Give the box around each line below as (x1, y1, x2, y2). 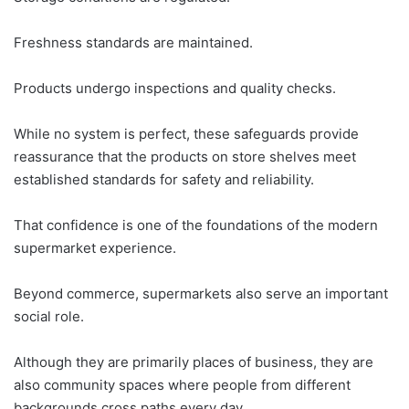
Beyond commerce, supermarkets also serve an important (14, 285, 388, 302)
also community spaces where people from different (14, 376, 351, 393)
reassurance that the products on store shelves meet (14, 148, 356, 165)
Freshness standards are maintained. (14, 34, 253, 51)
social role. (14, 308, 84, 325)
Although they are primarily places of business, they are (14, 353, 373, 371)
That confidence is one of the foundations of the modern (14, 216, 378, 234)
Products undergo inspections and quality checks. (14, 79, 336, 97)
